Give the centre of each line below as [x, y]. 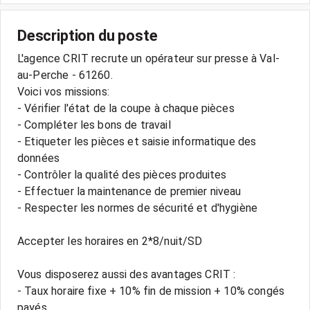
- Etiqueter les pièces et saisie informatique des [137, 142]
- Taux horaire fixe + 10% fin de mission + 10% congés [151, 291]
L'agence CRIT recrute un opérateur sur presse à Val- [148, 58]
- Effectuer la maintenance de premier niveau [129, 191]
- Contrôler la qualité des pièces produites [122, 175]
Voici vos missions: [63, 92]
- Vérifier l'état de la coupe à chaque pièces [126, 108]
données [39, 158]
